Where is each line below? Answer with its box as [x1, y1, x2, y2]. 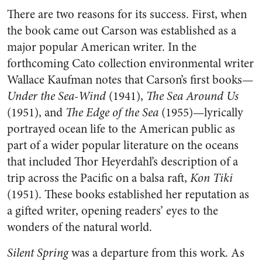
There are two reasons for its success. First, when [7, 6, 247, 23]
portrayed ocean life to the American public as [7, 120, 235, 137]
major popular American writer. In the [7, 39, 196, 56]
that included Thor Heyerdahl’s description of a [7, 153, 238, 170]
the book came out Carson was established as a [7, 22, 236, 39]
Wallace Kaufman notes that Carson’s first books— [7, 71, 253, 88]
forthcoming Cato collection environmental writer [7, 55, 254, 72]
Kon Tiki [190, 170, 233, 187]
